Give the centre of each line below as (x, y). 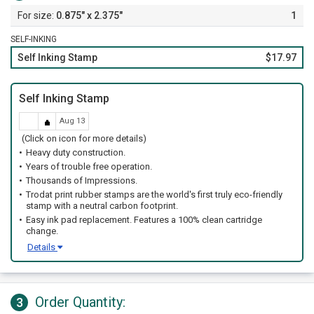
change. (42, 231)
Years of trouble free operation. (89, 166)
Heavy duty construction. (76, 152)
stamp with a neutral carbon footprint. (102, 206)
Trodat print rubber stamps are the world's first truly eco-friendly (154, 194)
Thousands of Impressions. (82, 180)
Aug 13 (72, 121)
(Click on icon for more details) (84, 138)
